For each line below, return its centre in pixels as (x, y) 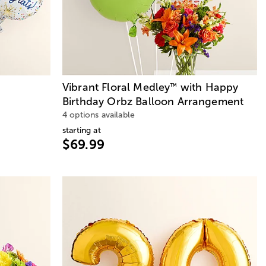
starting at (82, 130)
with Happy (208, 87)
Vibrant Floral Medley (116, 87)
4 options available (99, 115)
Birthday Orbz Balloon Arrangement (153, 101)
